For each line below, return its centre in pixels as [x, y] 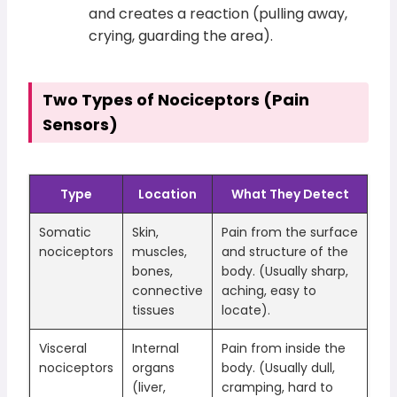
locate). [246, 311]
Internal [156, 349]
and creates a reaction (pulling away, [218, 14]
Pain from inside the [284, 349]
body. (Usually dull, [279, 368]
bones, [153, 272]
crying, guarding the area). [181, 36]
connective [168, 291]
